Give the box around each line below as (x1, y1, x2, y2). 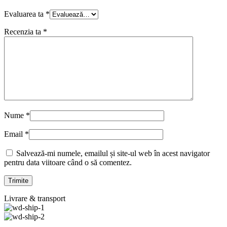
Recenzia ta (4, 27, 43, 36)
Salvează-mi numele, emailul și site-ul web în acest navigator (16, 149, 210, 158)
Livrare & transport (4, 194, 65, 203)
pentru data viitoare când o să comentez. (4, 158, 132, 167)
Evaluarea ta (4, 10, 46, 19)
